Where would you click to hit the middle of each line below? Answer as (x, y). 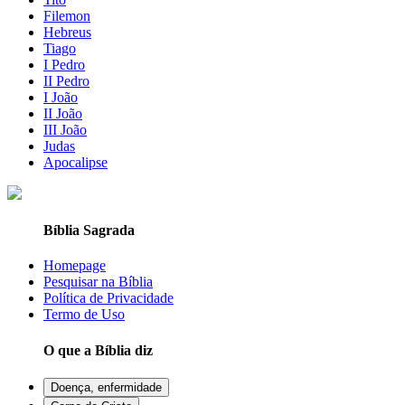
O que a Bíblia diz (98, 350)
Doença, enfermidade (106, 387)
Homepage (75, 266)
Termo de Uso (84, 315)
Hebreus (67, 32)
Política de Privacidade (108, 298)
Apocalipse (75, 162)
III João (65, 129)
